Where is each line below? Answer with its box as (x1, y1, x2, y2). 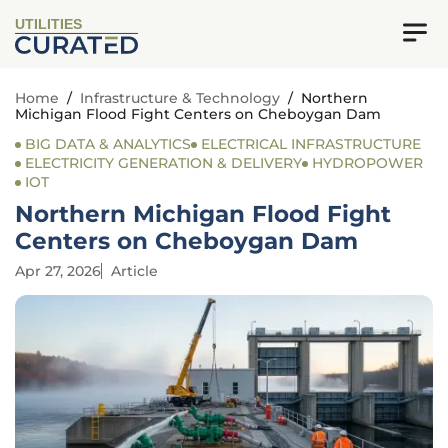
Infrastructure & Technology (80, 89, 280, 107)
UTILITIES (15, 17, 83, 33)
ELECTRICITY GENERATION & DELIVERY (25, 154, 302, 172)
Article (111, 262, 158, 280)
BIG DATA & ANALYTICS (25, 135, 191, 153)
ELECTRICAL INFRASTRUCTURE (201, 135, 421, 153)
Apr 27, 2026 (15, 262, 101, 280)
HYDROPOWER (312, 154, 423, 172)
